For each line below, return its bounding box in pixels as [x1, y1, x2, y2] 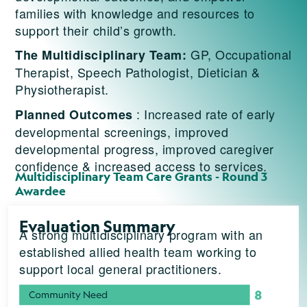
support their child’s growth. [15, 21, 177, 40]
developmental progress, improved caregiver [15, 140, 274, 158]
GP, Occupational [186, 45, 292, 64]
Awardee [15, 184, 66, 199]
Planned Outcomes [15, 106, 133, 124]
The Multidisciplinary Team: [15, 46, 187, 64]
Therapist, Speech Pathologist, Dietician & [15, 63, 260, 82]
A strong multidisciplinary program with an [19, 225, 263, 244]
